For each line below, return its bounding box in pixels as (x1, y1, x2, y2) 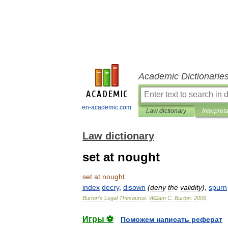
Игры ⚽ (82, 215, 113, 223)
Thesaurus (119, 195, 146, 201)
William (149, 195, 166, 201)
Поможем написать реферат (121, 215, 222, 223)
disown (123, 183, 146, 191)
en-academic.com (82, 104, 131, 111)
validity (180, 183, 202, 191)
